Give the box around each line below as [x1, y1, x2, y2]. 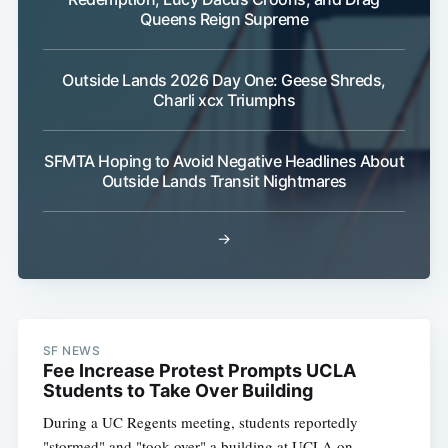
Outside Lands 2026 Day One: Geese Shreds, [62, 69, 386, 90]
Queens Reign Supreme [140, 8, 308, 29]
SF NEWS [42, 342, 101, 358]
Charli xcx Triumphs [152, 89, 296, 110]
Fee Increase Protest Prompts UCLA [42, 359, 356, 381]
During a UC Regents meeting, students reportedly [42, 411, 358, 432]
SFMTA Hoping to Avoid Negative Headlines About [44, 150, 404, 171]
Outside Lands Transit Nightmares [101, 170, 347, 191]
